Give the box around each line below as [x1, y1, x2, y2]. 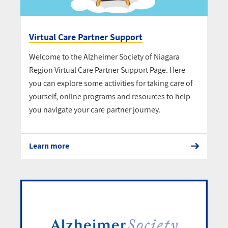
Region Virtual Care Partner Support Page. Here [29, 64, 185, 75]
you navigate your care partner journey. [29, 104, 161, 115]
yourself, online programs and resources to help [29, 91, 190, 102]
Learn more [29, 140, 69, 151]
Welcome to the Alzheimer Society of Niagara [29, 51, 180, 62]
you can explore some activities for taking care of [29, 77, 193, 89]
